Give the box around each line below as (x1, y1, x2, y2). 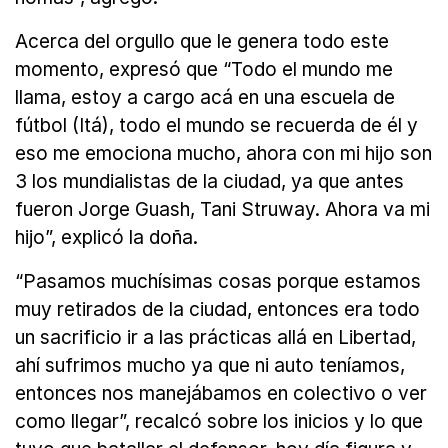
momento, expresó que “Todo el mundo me (15, 58, 393, 82)
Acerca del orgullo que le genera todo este (15, 30, 389, 54)
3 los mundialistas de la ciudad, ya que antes (15, 170, 404, 194)
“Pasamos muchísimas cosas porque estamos (15, 270, 421, 294)
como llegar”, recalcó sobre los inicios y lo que (15, 410, 423, 434)
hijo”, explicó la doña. (15, 226, 198, 250)
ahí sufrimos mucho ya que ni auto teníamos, (15, 354, 405, 378)
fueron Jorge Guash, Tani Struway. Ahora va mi (15, 198, 430, 222)
